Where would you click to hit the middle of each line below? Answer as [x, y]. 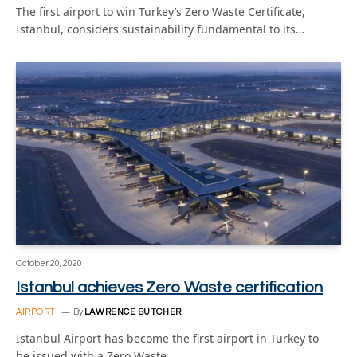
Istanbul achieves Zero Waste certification [169, 288]
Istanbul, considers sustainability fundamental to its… [160, 29]
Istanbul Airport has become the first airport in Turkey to [167, 338]
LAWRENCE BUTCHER [133, 312]
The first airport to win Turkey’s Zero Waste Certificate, [161, 11]
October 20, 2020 [49, 263]
